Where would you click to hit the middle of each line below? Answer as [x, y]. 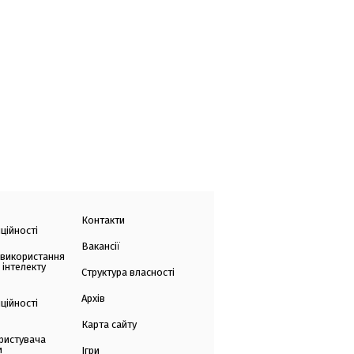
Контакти [103, 220]
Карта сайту [109, 325]
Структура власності [128, 273]
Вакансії [100, 247]
